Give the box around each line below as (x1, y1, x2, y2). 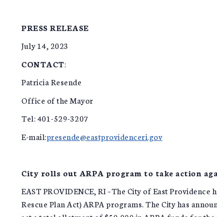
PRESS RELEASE (21, 21, 89, 33)
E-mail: (21, 130, 46, 142)
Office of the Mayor (21, 94, 98, 106)
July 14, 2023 (21, 40, 72, 51)
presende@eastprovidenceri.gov (46, 130, 162, 142)
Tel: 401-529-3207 (21, 112, 139, 124)
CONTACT (21, 58, 64, 69)
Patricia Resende (21, 76, 115, 88)
